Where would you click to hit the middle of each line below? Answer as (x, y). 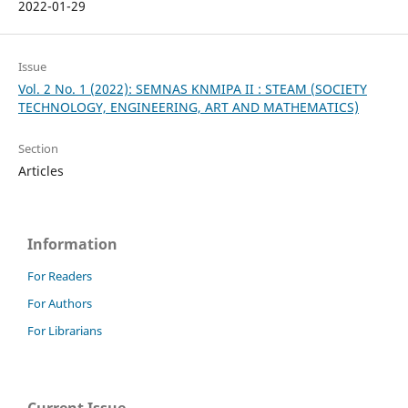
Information (72, 244)
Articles (41, 170)
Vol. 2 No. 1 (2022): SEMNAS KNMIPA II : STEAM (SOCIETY (192, 88)
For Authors (60, 303)
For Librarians (65, 330)
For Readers (60, 275)
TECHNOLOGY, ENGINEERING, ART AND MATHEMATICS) (188, 107)
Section (38, 148)
